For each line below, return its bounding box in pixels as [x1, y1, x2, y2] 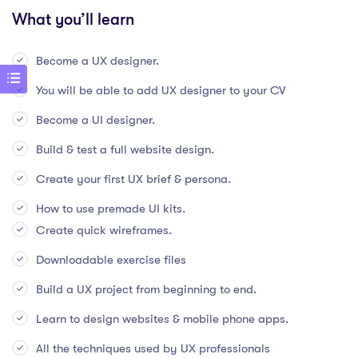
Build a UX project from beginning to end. [36, 282, 257, 297]
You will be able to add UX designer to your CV [36, 83, 285, 98]
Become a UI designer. [36, 113, 155, 128]
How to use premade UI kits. [36, 201, 185, 217]
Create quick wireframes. [36, 223, 172, 238]
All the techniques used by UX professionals [36, 341, 270, 356]
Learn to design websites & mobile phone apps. [36, 312, 288, 327]
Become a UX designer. [36, 54, 159, 69]
